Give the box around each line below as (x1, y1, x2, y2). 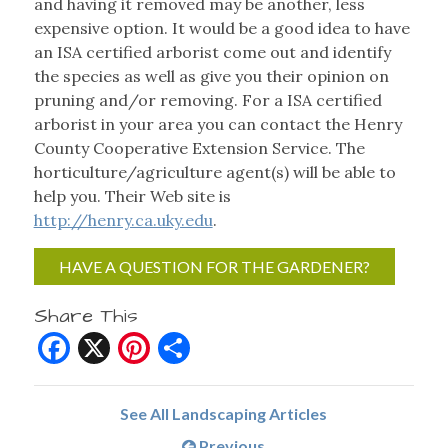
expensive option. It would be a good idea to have (33, 18, 410, 39)
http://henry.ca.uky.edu (33, 210, 213, 231)
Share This (33, 302, 138, 331)
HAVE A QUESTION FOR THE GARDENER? (58, 257, 370, 277)
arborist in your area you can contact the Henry (33, 114, 402, 135)
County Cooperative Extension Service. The (33, 138, 365, 159)
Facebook (69, 327, 208, 369)
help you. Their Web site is (33, 186, 231, 207)
